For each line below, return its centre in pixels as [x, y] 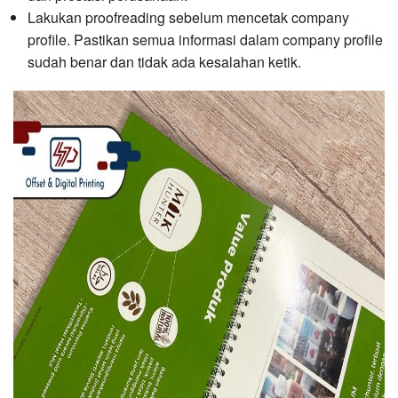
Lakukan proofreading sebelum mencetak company [188, 18]
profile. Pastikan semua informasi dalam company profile [205, 40]
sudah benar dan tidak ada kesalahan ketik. [164, 62]
